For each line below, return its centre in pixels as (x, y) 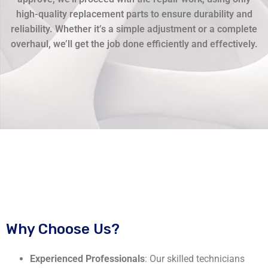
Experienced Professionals (87, 259)
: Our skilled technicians (195, 259)
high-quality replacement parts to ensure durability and (134, 14)
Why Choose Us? (63, 229)
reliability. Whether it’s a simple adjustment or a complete (134, 29)
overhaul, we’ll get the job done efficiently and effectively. (134, 44)
